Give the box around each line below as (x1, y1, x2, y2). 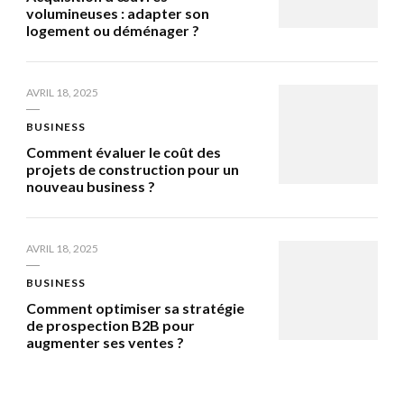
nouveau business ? (26, 177, 155, 195)
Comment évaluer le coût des (26, 142, 221, 161)
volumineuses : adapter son (26, 4, 209, 22)
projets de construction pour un (26, 160, 239, 178)
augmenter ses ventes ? (26, 333, 184, 351)
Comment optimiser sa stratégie (26, 298, 244, 317)
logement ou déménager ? (26, 21, 199, 39)
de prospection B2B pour (26, 316, 195, 334)
